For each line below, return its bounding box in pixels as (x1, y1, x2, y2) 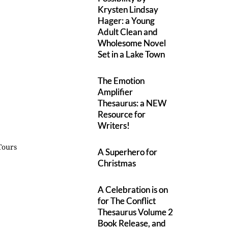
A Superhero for (98, 147, 158, 157)
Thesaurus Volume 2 (98, 207, 174, 217)
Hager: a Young (98, 15, 155, 26)
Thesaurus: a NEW (98, 98, 167, 108)
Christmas (98, 158, 136, 168)
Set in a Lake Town (98, 49, 165, 60)
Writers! (98, 120, 130, 131)
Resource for (98, 109, 146, 120)
